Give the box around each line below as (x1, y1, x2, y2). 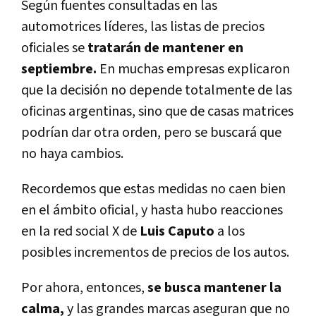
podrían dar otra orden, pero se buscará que (21, 123, 281, 142)
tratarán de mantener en (85, 38, 243, 57)
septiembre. (21, 59, 99, 78)
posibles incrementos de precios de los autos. (21, 243, 289, 262)
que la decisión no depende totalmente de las (21, 80, 292, 99)
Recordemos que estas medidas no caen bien (21, 179, 286, 198)
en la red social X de (21, 221, 140, 241)
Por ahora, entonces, (21, 278, 147, 297)
